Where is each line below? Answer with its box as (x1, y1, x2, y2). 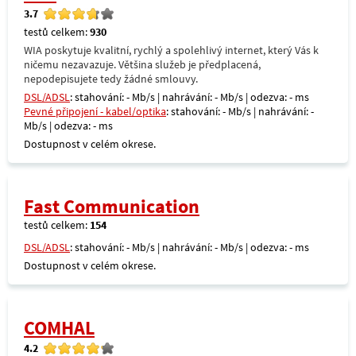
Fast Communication (24, 195, 199, 218)
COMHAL (24, 316, 95, 339)
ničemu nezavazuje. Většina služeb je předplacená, (24, 57, 261, 72)
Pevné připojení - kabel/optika (24, 104, 166, 118)
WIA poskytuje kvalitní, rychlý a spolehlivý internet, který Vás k (24, 43, 319, 57)
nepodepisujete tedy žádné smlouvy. (24, 72, 198, 86)
